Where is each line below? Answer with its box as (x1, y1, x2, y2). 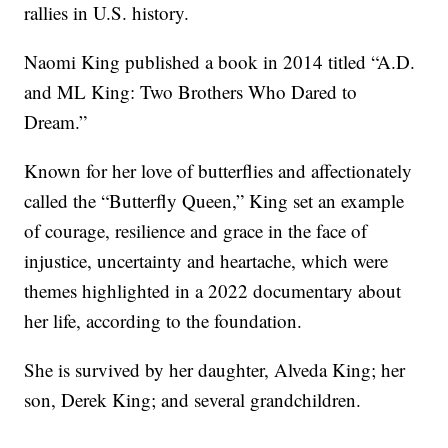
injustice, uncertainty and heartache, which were (24, 248, 389, 274)
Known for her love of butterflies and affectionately (24, 158, 413, 184)
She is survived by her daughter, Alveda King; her (24, 357, 406, 383)
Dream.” (24, 109, 88, 135)
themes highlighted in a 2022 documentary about (24, 278, 402, 304)
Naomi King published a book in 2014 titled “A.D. (24, 49, 416, 75)
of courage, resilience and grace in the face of (24, 218, 368, 244)
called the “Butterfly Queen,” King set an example (24, 188, 405, 214)
